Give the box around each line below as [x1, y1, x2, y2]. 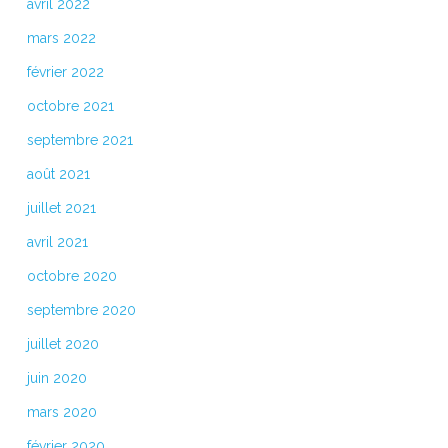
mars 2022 [26, 29, 96, 46]
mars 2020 [26, 403, 97, 420]
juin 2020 [26, 369, 87, 386]
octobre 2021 [26, 97, 114, 114]
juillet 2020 [26, 335, 99, 352]
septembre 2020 [26, 301, 136, 318]
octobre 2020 [26, 267, 117, 284]
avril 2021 [26, 233, 88, 250]
